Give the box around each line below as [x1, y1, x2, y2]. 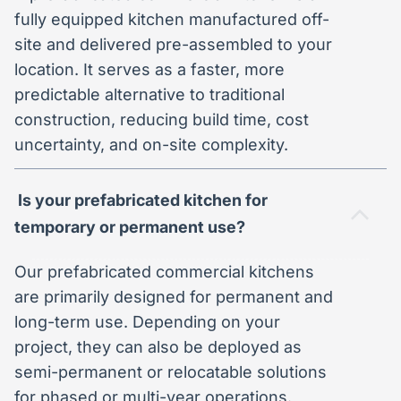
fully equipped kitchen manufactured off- [14, 9, 329, 29]
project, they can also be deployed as [14, 337, 302, 356]
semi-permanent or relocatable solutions [14, 362, 327, 381]
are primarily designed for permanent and [14, 286, 333, 306]
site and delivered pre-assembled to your [14, 34, 332, 54]
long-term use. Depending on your [14, 311, 280, 331]
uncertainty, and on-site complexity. [14, 134, 288, 154]
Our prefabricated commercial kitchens [14, 261, 314, 281]
